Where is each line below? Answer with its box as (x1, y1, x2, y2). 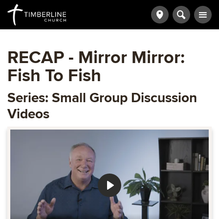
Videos (7, 105, 49, 122)
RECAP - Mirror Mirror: (7, 47, 185, 68)
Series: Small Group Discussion (7, 89, 197, 106)
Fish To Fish (7, 65, 101, 87)
